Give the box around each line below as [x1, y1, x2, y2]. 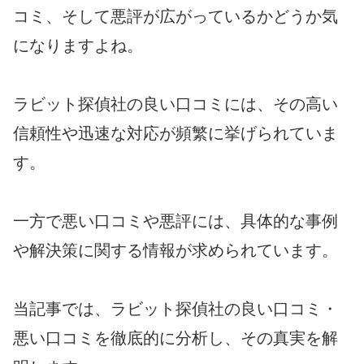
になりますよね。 [13, 37, 143, 55]
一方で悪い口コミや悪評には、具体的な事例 [13, 212, 338, 231]
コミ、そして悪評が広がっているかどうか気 [13, 7, 338, 26]
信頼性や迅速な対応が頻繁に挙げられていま [13, 124, 338, 143]
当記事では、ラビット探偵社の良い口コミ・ [13, 300, 338, 318]
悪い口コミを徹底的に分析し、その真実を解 [13, 329, 338, 348]
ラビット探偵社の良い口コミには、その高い [13, 95, 338, 114]
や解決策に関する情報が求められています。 [13, 241, 338, 260]
